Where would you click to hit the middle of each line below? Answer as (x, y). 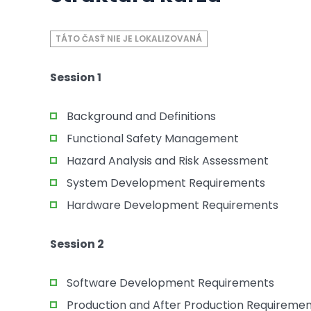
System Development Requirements (166, 183)
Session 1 (76, 77)
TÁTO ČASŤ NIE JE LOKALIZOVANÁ (129, 39)
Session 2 (77, 244)
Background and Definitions (141, 116)
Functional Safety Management (153, 138)
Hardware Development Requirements (173, 205)
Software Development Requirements (170, 283)
